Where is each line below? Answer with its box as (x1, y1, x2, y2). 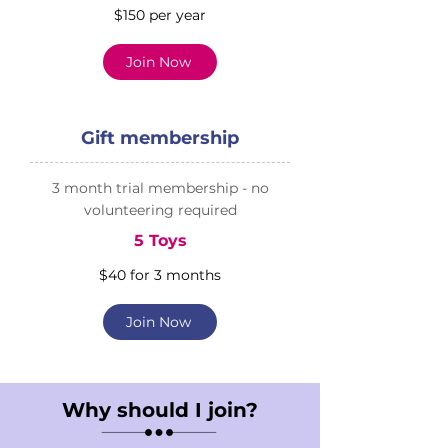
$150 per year (114, 6, 206, 24)
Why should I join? (62, 398, 258, 422)
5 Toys (133, 231, 187, 250)
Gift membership (81, 127, 239, 149)
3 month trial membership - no (51, 179, 269, 197)
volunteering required (83, 201, 237, 219)
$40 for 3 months (99, 266, 221, 284)
